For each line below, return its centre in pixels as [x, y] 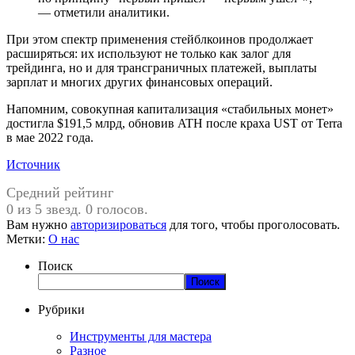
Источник [33, 164]
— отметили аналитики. [104, 12]
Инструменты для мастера [141, 336]
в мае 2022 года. [50, 137]
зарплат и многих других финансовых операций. [139, 82]
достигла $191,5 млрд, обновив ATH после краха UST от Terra [174, 123]
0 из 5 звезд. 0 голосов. [77, 209]
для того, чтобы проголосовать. [253, 224]
